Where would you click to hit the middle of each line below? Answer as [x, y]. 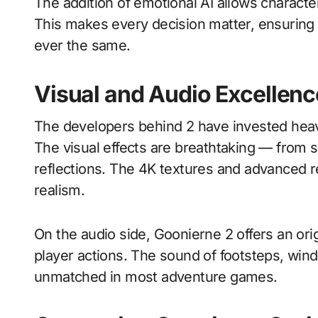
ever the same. [82, 45]
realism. [60, 190]
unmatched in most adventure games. [156, 277]
